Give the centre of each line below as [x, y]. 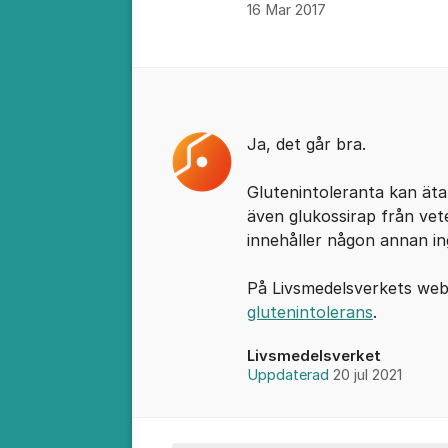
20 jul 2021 [367, 375]
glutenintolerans [310, 312]
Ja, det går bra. [306, 144]
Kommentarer [205, 84]
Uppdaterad [290, 375]
